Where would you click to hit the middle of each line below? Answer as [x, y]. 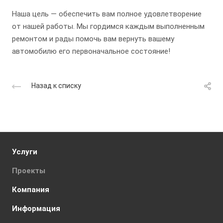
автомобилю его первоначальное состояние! [91, 52]
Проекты [29, 171]
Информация [36, 209]
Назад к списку [56, 85]
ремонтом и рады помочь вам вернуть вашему [93, 39]
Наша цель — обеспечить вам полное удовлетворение [107, 14]
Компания [31, 190]
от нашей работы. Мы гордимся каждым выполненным [108, 27]
